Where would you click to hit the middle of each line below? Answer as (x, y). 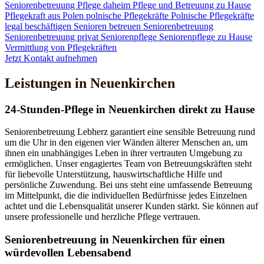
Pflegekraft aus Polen (45, 15)
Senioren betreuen (108, 26)
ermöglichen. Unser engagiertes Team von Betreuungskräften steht (128, 164)
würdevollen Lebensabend (68, 252)
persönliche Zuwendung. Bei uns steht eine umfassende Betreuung (128, 185)
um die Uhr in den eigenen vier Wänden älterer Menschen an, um (126, 143)
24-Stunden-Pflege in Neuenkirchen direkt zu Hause (130, 109)
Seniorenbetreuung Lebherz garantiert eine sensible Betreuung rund (130, 132)
